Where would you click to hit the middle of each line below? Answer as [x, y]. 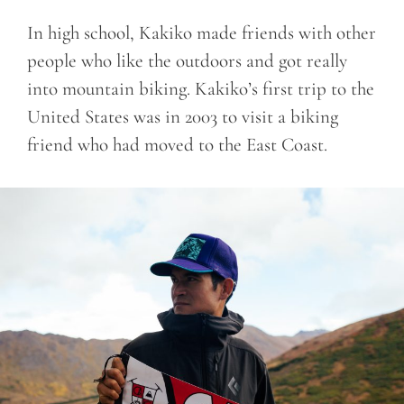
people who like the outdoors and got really [187, 61]
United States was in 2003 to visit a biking [183, 117]
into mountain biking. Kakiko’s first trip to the [201, 89]
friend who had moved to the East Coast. [177, 145]
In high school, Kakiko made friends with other [202, 33]
